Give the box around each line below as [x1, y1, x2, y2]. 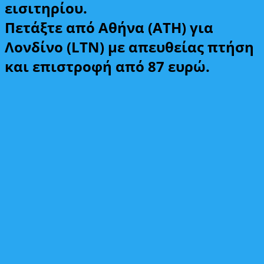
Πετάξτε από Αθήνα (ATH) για [5, 17, 213, 37]
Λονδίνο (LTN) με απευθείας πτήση [5, 37, 254, 57]
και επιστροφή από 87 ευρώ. [5, 56, 210, 76]
